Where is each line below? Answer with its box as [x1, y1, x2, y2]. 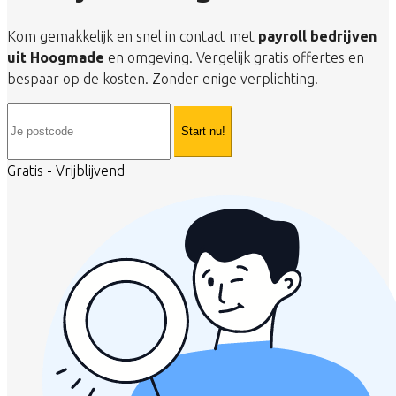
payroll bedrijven [258, 27, 377, 44]
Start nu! [181, 125, 225, 139]
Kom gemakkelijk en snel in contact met [7, 27, 258, 44]
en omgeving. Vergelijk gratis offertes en [104, 49, 364, 65]
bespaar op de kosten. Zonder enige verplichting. [7, 70, 318, 87]
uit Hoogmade [7, 49, 104, 65]
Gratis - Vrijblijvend [7, 162, 125, 179]
